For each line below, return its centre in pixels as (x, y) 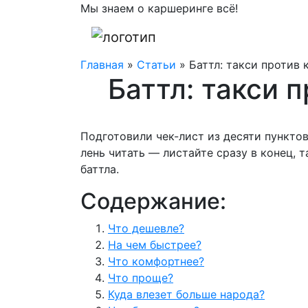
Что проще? (141, 277)
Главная (102, 64)
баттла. (100, 169)
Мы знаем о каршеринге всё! (159, 8)
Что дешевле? (146, 228)
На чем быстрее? (155, 244)
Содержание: (153, 201)
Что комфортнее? (156, 261)
